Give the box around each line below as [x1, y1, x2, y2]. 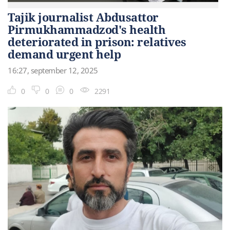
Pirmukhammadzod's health [8, 21, 165, 37]
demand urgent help [8, 46, 121, 62]
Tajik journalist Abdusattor [8, 9, 159, 25]
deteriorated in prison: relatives [8, 33, 186, 49]
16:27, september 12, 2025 [8, 65, 98, 75]
